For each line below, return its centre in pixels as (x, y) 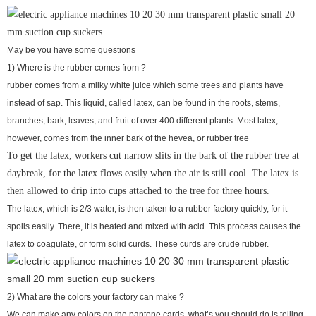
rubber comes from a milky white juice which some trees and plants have (145, 85)
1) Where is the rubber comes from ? (77, 67)
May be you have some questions (71, 50)
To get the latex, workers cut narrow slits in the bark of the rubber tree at (153, 155)
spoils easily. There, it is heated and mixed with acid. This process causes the (154, 226)
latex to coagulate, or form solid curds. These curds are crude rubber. (138, 244)
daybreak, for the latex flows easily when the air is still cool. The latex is (153, 173)
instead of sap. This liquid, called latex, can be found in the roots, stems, (144, 103)
